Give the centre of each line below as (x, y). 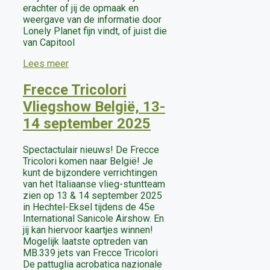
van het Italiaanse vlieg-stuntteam (94, 184)
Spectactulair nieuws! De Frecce (91, 149)
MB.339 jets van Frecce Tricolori (90, 253)
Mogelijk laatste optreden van (85, 241)
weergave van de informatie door (92, 20)
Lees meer (46, 64)
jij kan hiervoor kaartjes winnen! (88, 230)
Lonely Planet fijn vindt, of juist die (95, 31)
